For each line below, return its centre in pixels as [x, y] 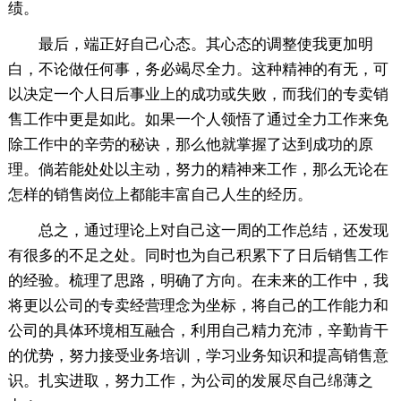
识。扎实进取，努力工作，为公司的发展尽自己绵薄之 [190, 380]
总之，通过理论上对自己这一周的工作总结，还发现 [198, 230]
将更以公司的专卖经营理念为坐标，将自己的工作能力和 [198, 305]
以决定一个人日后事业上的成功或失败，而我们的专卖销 [198, 94]
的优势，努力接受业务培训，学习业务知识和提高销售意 [198, 355]
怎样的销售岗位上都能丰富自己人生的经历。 [160, 194]
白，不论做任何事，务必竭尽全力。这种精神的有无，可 [198, 69]
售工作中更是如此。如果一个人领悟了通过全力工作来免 [198, 119]
